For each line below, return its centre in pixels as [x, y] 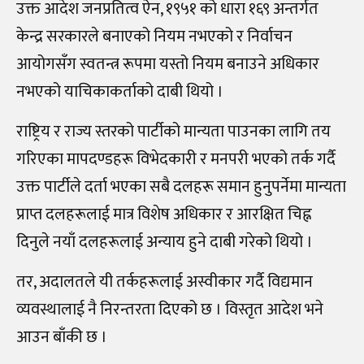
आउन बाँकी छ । [62, 338]
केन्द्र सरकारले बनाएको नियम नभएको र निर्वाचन [154, 37]
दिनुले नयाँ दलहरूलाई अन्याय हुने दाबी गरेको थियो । [165, 243]
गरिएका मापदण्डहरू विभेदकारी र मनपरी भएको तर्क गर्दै [176, 160]
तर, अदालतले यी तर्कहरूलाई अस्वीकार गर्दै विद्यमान [165, 282]
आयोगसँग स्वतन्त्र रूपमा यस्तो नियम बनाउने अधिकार [168, 65]
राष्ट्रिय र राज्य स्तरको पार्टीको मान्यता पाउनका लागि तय [173, 132]
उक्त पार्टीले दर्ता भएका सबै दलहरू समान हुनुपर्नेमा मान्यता [181, 187]
